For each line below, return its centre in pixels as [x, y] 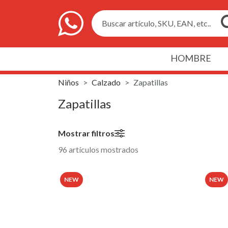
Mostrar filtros [86, 133]
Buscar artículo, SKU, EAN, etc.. [156, 23]
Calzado [106, 82]
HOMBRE [191, 58]
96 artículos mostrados [98, 149]
